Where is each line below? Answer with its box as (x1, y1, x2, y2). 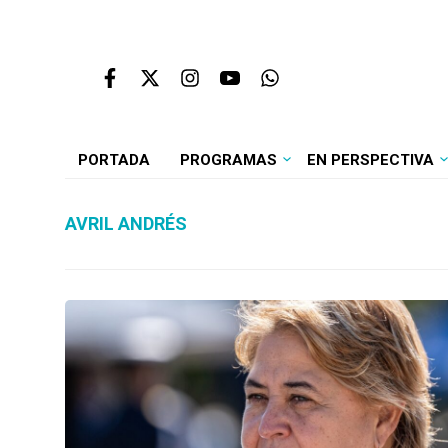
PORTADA (77, 151, 150, 169)
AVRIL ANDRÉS (65, 213, 187, 234)
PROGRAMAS (179, 151, 277, 169)
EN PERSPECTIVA (306, 151, 434, 169)
